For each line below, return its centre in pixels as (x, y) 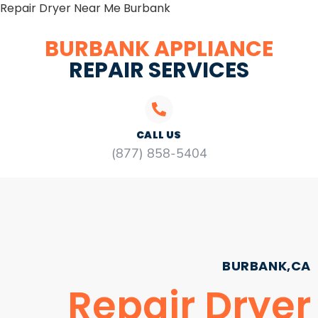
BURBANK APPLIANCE (159, 49)
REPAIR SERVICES (159, 70)
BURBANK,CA (267, 266)
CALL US (159, 135)
